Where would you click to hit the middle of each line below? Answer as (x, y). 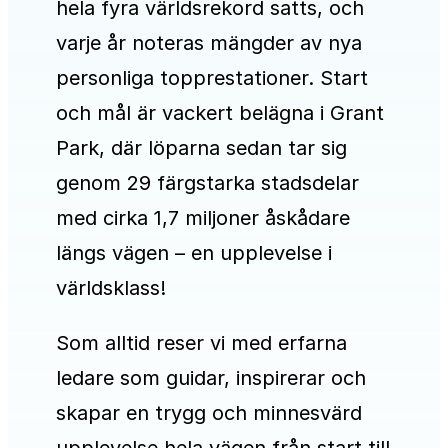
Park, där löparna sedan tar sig (201, 148)
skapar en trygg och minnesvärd (209, 413)
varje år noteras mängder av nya (209, 43)
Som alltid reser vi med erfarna (201, 343)
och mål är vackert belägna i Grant (220, 113)
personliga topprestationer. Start (212, 78)
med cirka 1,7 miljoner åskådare (203, 218)
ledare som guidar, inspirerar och (211, 378)
